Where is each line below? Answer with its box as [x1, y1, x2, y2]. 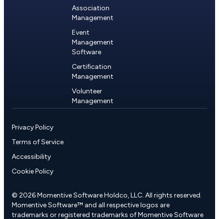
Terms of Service [12, 137, 64, 146]
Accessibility [12, 152, 51, 161]
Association [72, 3, 110, 12]
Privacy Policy [12, 123, 53, 131]
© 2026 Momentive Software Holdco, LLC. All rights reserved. [12, 191, 202, 199]
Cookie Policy [12, 167, 53, 175]
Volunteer [72, 87, 103, 95]
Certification [72, 62, 112, 71]
